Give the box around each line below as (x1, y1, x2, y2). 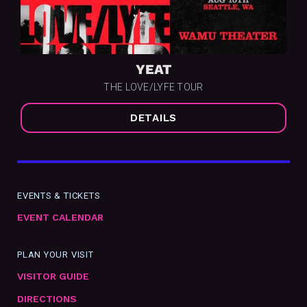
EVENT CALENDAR (17, 212, 103, 223)
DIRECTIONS (17, 293, 77, 304)
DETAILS (130, 112, 177, 124)
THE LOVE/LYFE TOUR (103, 82, 204, 93)
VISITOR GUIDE (17, 271, 89, 282)
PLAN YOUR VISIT (17, 249, 94, 260)
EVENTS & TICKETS (17, 191, 101, 201)
